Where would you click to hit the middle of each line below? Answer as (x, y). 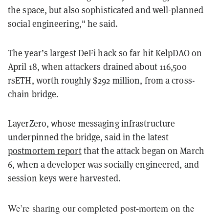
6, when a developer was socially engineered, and (103, 164)
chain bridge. (33, 94)
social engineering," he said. (63, 23)
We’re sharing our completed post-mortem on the (101, 208)
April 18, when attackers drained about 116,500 (97, 66)
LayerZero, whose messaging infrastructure (92, 123)
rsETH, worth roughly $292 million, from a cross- (101, 80)
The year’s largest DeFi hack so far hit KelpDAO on (105, 53)
